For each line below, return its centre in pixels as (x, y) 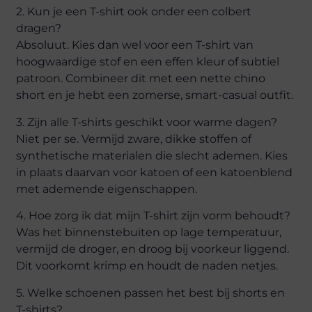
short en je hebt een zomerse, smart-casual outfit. (155, 95)
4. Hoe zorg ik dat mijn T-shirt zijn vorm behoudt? (154, 216)
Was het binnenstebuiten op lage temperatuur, (149, 233)
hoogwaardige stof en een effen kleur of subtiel (148, 62)
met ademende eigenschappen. (107, 189)
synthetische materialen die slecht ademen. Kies (152, 155)
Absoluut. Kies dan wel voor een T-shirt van (135, 45)
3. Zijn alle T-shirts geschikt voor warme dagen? (147, 122)
